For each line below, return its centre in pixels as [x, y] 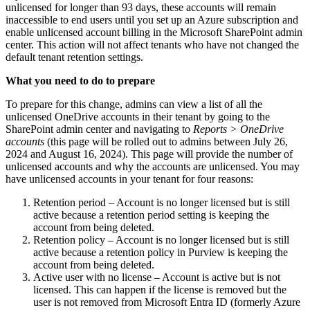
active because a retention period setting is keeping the [151, 215]
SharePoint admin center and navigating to [99, 129]
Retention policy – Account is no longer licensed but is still [161, 239]
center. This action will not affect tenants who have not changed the [152, 44]
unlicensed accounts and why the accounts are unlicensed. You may [153, 166]
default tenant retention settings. [74, 57]
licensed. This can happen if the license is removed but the [160, 289]
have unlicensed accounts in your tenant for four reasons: [129, 179]
